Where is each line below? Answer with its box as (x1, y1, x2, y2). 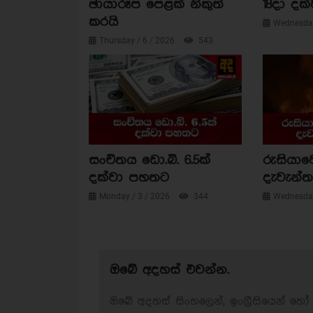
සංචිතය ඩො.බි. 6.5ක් (89, 153, 210, 168)
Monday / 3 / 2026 (99, 191, 172, 202)
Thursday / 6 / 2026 (99, 35, 177, 45)
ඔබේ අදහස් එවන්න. (110, 263, 229, 278)
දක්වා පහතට (89, 170, 169, 186)
